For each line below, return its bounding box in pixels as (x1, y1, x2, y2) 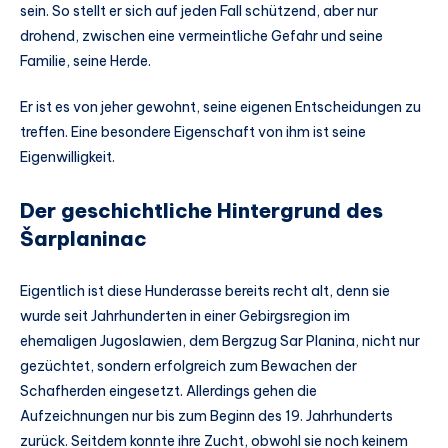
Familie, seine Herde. (20, 52, 151, 71)
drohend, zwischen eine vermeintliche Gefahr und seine (20, 27, 383, 46)
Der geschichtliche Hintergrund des (20, 198, 383, 224)
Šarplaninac (20, 226, 147, 252)
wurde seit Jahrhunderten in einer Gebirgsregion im (20, 306, 350, 325)
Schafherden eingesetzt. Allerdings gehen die (20, 381, 317, 400)
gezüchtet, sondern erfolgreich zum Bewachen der (20, 356, 357, 375)
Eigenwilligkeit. (20, 147, 115, 166)
